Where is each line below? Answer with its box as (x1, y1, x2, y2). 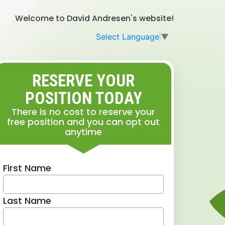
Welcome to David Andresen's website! (15, 13, 174, 24)
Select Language (96, 31, 159, 42)
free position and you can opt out (7, 115, 160, 128)
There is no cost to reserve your (12, 105, 155, 118)
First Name (3, 161, 51, 174)
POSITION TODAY (25, 88, 142, 108)
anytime (65, 125, 102, 138)
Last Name (3, 194, 51, 207)
